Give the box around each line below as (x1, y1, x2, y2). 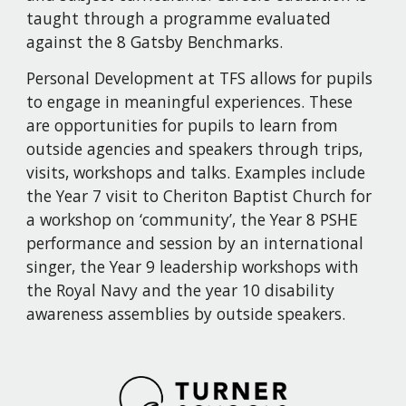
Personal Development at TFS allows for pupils (26, 67, 373, 89)
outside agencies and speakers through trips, (26, 138, 363, 159)
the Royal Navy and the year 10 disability (26, 279, 335, 301)
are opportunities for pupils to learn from (26, 114, 339, 136)
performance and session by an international (26, 232, 364, 254)
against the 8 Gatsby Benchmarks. (26, 31, 284, 53)
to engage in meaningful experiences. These (26, 91, 353, 112)
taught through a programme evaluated (26, 7, 332, 29)
